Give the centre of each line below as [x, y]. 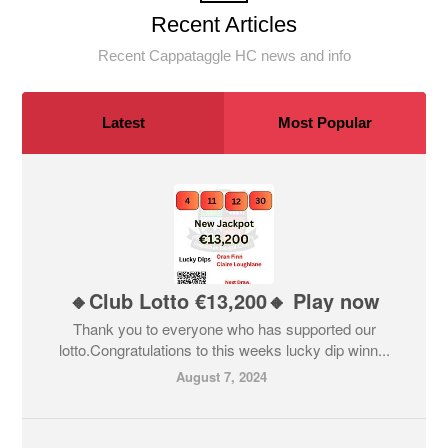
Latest [123, 122]
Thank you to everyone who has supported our [224, 328]
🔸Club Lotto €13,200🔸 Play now [224, 300]
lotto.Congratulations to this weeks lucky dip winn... [224, 349]
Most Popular [324, 122]
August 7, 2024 [221, 376]
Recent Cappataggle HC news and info [224, 55]
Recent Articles [224, 24]
